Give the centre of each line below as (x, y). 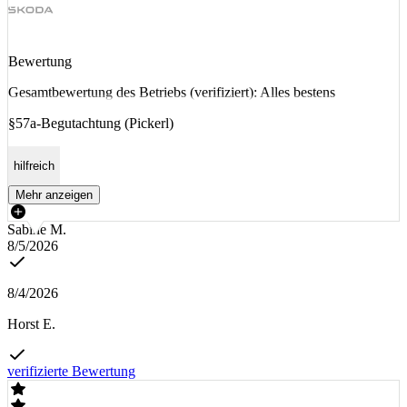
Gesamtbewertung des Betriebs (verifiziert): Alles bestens (172, 92)
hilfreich (34, 166)
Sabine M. (37, 230)
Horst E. (31, 324)
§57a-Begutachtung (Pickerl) (91, 123)
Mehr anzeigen (54, 195)
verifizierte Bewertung (71, 372)
